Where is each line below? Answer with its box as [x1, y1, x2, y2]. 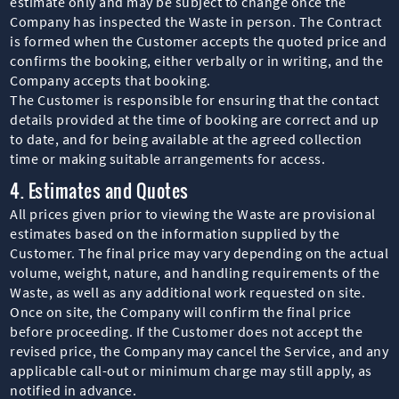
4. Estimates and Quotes [10, 176, 189, 204]
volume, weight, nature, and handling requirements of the [10, 263, 380, 281]
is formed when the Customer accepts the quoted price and [10, 31, 387, 50]
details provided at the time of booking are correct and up [10, 110, 379, 128]
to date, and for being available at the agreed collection [10, 129, 362, 148]
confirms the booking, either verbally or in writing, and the [10, 51, 384, 69]
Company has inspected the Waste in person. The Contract [10, 12, 382, 30]
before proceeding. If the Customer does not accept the [10, 322, 363, 340]
